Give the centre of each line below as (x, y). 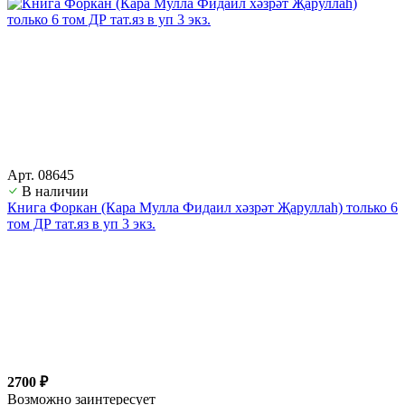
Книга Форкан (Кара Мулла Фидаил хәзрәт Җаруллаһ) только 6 (202, 207)
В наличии (55, 191)
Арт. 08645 (41, 174)
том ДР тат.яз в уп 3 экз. (81, 223)
